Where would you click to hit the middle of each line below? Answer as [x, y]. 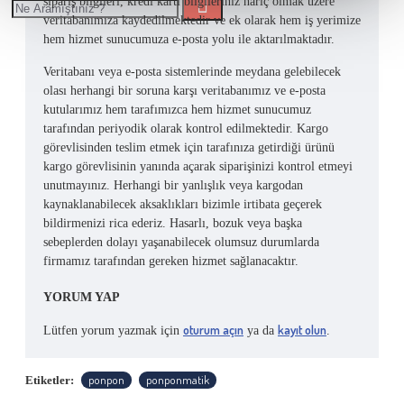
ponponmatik [178, 379]
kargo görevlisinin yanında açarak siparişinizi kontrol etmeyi [198, 166]
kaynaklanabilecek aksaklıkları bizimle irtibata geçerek [183, 204]
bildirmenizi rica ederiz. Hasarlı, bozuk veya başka [173, 223]
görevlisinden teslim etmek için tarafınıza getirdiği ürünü [189, 147]
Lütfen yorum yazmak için [113, 330]
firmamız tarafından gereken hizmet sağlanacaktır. [171, 261]
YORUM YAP [82, 297]
